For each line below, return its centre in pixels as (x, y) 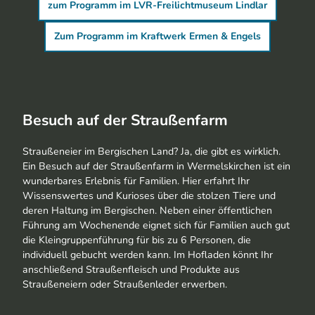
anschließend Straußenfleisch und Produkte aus (131, 269)
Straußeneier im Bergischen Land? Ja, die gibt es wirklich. (152, 151)
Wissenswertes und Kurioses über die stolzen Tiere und (149, 195)
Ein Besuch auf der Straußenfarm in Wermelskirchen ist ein (156, 166)
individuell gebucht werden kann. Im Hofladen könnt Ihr (148, 255)
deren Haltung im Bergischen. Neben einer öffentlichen (147, 210)
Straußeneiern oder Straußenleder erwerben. (125, 284)
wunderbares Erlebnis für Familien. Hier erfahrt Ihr (136, 181)
